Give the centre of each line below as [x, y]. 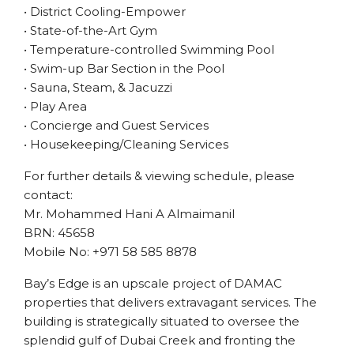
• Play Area [55, 106]
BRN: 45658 [59, 233]
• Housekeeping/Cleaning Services [126, 144]
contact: [48, 195]
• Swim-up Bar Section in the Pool [124, 68]
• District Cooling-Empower [105, 11]
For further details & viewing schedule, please [159, 176]
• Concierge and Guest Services [116, 125]
